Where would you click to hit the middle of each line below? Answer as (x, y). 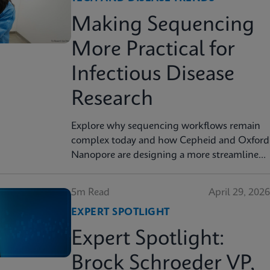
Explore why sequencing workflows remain (166, 126)
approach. (93, 170)
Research (112, 99)
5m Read (90, 193)
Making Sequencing (163, 25)
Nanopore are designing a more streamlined (168, 155)
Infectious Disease (153, 75)
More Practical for (153, 50)
